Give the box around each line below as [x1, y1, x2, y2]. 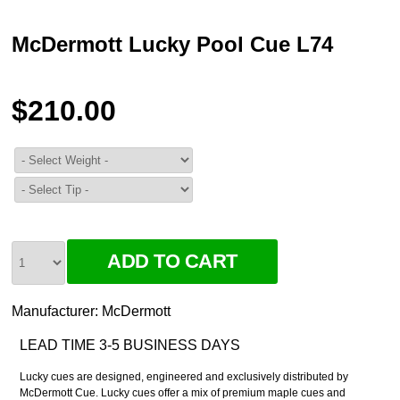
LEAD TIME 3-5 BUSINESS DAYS [19, 337, 240, 354]
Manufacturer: [12, 304, 103, 319]
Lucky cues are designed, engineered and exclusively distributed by [19, 371, 348, 384]
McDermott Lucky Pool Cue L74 [12, 32, 334, 56]
